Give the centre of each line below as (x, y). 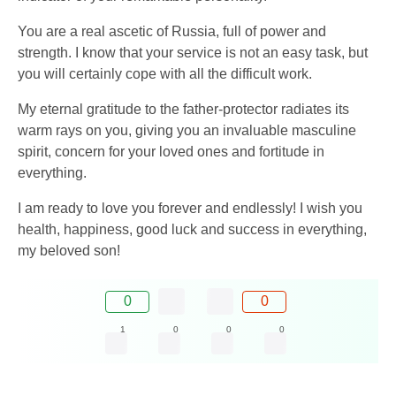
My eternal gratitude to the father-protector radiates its (183, 109)
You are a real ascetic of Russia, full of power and (172, 31)
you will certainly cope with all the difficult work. (165, 74)
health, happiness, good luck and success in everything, (192, 229)
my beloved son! (69, 251)
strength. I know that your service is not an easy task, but (193, 53)
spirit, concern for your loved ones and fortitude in (171, 152)
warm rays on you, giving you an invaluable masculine (187, 130)
